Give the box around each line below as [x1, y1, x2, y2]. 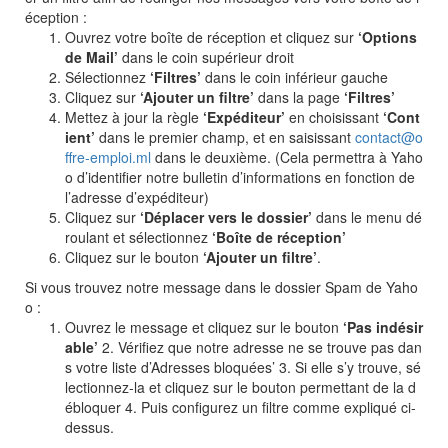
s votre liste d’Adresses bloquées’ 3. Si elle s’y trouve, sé [65, 357, 421, 377]
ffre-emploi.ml [65, 147, 151, 167]
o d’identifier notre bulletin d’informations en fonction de [65, 167, 415, 187]
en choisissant [289, 107, 383, 127]
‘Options [354, 27, 417, 47]
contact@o [355, 127, 423, 147]
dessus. [65, 417, 114, 437]
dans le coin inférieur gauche [201, 67, 388, 87]
